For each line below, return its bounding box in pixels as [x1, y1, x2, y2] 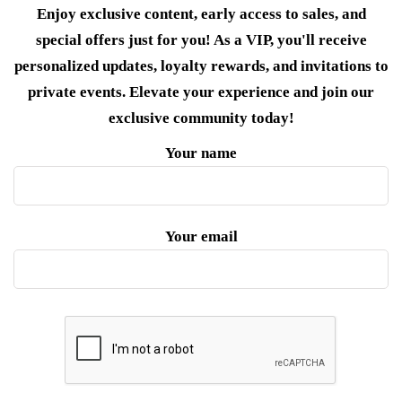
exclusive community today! [108, 109, 294, 127]
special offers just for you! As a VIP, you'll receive [35, 31, 367, 49]
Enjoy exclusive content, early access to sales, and [36, 5, 366, 23]
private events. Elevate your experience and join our [28, 83, 374, 101]
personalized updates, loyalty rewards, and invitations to [13, 57, 389, 75]
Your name [165, 144, 237, 162]
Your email [164, 228, 238, 246]
